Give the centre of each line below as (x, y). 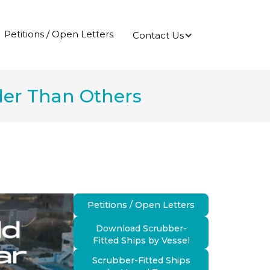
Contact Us (158, 35)
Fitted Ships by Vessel (141, 240)
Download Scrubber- (141, 228)
